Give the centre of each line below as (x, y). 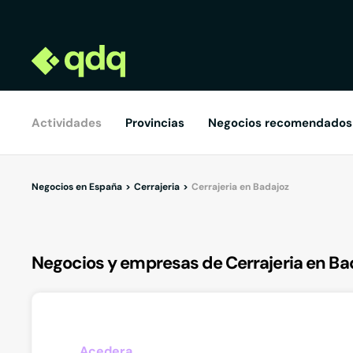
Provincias (155, 123)
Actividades (67, 123)
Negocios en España (77, 187)
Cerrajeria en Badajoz (240, 187)
